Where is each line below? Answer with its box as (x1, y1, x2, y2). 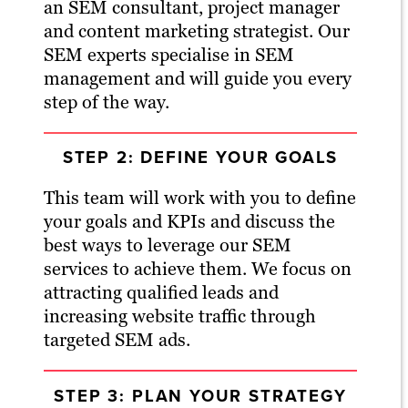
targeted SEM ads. (44, 328, 190, 352)
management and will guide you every (44, 66, 352, 90)
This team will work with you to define (44, 186, 356, 210)
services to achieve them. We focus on (44, 257, 352, 281)
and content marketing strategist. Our (44, 18, 350, 43)
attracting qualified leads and (44, 280, 279, 305)
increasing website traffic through (44, 304, 316, 329)
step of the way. (44, 89, 169, 114)
